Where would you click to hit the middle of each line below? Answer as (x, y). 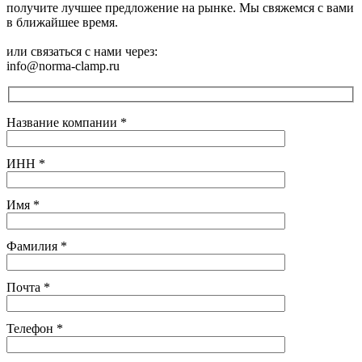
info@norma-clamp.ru (63, 66)
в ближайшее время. (62, 23)
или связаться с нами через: (82, 52)
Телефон (32, 328)
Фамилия (34, 246)
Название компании (63, 122)
